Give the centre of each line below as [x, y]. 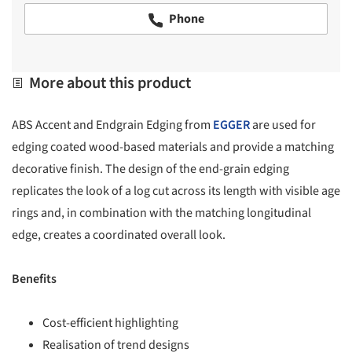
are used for [283, 125]
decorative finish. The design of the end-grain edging [150, 169]
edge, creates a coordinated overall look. [119, 235]
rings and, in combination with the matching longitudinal [161, 213]
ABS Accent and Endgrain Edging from [112, 125]
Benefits [34, 279]
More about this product [108, 83]
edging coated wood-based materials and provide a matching [173, 147]
